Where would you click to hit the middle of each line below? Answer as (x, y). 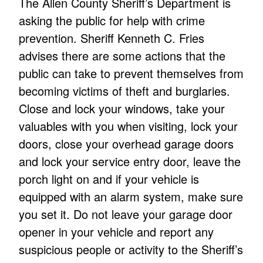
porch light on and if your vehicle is (109, 179)
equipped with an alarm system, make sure (131, 197)
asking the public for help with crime (112, 21)
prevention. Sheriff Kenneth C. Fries (112, 38)
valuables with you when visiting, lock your (129, 126)
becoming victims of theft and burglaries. (125, 91)
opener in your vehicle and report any (117, 232)
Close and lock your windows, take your (122, 109)
